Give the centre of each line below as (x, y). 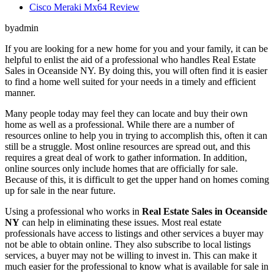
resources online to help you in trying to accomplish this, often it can (136, 136)
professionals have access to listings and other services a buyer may (134, 234)
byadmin (22, 28)
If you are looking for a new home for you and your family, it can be (136, 49)
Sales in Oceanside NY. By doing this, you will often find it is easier (136, 71)
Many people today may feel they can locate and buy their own (126, 114)
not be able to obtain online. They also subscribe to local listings (128, 245)
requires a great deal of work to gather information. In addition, (126, 158)
